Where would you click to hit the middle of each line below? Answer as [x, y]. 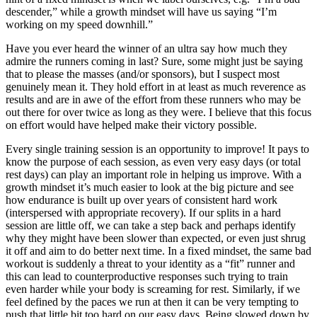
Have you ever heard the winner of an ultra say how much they [146, 48]
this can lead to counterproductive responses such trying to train [147, 276]
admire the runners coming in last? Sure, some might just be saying [154, 61]
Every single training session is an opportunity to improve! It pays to [157, 149]
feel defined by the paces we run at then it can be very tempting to [152, 301]
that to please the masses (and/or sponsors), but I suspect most [143, 74]
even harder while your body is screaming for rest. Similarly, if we [153, 289]
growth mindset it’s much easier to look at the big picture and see [150, 187]
